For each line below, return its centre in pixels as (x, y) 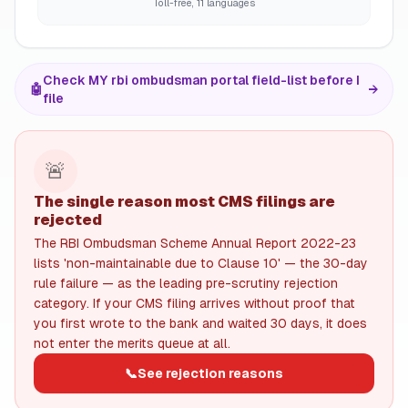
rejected (68, 220)
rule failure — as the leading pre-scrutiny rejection (186, 283)
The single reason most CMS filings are (184, 202)
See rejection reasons (210, 373)
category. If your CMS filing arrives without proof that (194, 303)
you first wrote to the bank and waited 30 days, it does (200, 323)
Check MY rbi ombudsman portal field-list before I (201, 80)
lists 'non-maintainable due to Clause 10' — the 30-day (201, 263)
